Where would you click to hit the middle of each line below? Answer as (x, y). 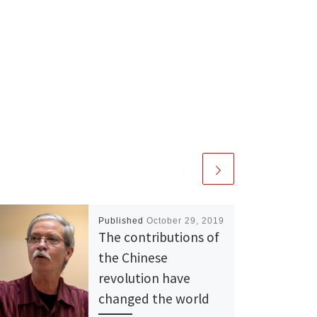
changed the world (154, 298)
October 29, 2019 (185, 220)
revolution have (144, 278)
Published (122, 220)
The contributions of (158, 237)
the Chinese (133, 257)
